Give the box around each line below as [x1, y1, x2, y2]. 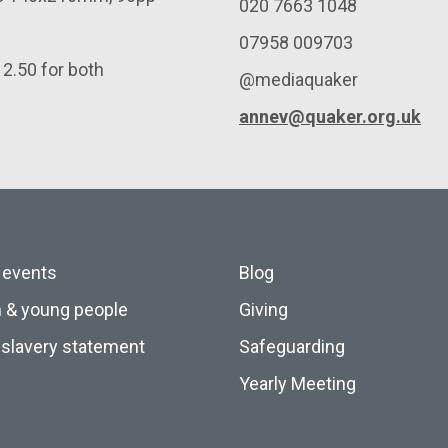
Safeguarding [239, 335, 345, 357]
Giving [239, 298, 288, 320]
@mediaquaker [239, 68, 358, 90]
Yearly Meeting [239, 372, 356, 394]
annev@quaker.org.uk [239, 105, 421, 127]
